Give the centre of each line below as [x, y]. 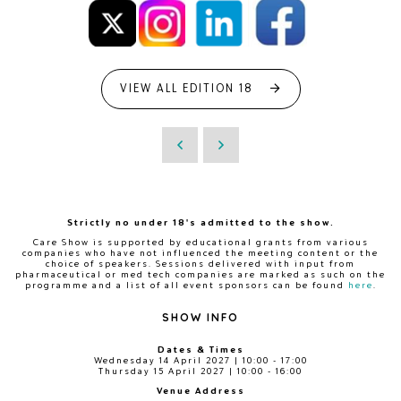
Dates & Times [200, 349]
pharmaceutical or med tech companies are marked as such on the [200, 273]
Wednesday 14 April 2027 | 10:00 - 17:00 [200, 359]
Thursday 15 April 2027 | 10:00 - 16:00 [200, 370]
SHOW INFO [200, 317]
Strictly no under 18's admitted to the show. [200, 222]
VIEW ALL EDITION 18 [186, 89]
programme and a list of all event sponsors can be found [186, 284]
